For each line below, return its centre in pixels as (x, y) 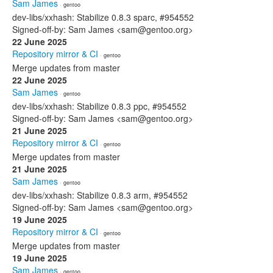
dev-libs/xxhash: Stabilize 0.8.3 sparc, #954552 (103, 17)
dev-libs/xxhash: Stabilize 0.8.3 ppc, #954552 (99, 106)
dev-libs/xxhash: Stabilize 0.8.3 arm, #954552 (100, 195)
